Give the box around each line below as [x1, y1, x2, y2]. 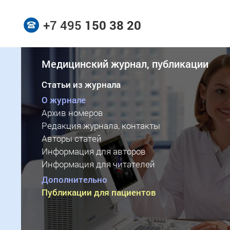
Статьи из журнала [41, 79, 121, 90]
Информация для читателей [41, 158, 155, 170]
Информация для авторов [41, 145, 146, 157]
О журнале [41, 94, 86, 106]
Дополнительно [41, 174, 107, 185]
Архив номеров [41, 107, 103, 119]
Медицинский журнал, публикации [41, 57, 208, 70]
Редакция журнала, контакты [41, 120, 160, 131]
